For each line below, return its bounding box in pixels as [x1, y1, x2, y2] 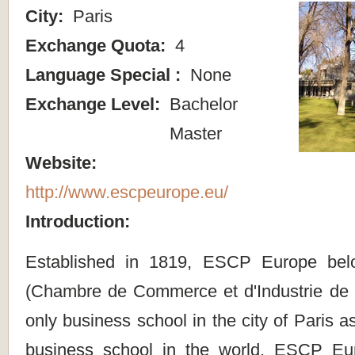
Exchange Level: [25, 94, 165, 115]
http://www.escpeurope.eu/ [25, 182, 228, 203]
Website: [25, 153, 101, 174]
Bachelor [165, 94, 238, 115]
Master [165, 124, 222, 144]
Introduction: [25, 212, 135, 232]
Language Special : [25, 65, 185, 86]
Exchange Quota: [25, 36, 170, 56]
